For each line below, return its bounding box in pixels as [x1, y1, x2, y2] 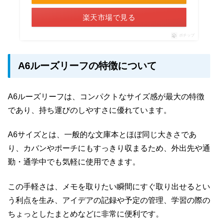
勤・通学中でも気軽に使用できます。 [8, 158, 140, 166]
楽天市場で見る [82, 13, 136, 21]
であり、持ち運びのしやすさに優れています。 [8, 106, 171, 114]
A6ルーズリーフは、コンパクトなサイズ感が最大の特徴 [8, 92, 204, 101]
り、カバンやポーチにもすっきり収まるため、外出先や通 [8, 144, 210, 153]
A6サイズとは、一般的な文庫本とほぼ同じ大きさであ [8, 130, 197, 139]
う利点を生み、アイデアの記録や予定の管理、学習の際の [8, 196, 210, 204]
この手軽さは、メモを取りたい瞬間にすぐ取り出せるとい [8, 182, 210, 191]
